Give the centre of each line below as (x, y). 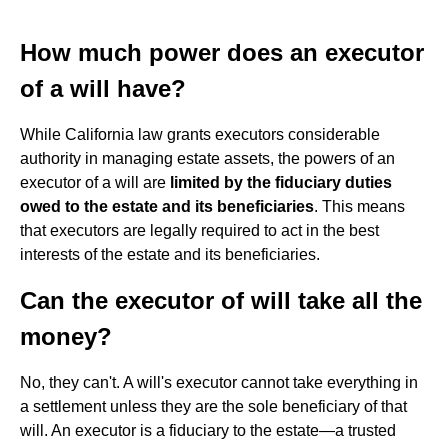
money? (66, 336)
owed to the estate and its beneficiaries (167, 206)
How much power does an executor (222, 52)
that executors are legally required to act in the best (199, 230)
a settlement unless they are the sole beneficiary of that (213, 406)
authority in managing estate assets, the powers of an (207, 158)
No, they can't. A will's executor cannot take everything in (219, 382)
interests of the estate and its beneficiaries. (170, 254)
